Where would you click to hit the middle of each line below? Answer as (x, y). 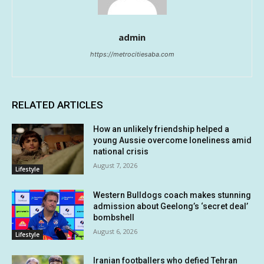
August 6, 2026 (115, 231)
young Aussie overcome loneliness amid (173, 141)
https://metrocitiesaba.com (132, 55)
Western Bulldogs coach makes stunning (172, 195)
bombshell (114, 217)
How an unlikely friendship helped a (161, 129)
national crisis (121, 152)
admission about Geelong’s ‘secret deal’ (171, 206)
